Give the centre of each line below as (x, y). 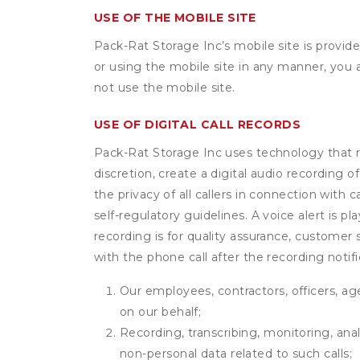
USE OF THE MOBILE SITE (175, 18)
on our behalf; (161, 312)
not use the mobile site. (165, 88)
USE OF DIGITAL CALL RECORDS (198, 125)
